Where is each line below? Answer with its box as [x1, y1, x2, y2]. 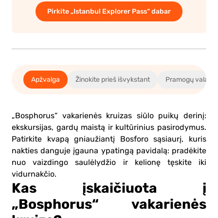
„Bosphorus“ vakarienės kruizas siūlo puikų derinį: [12, 111, 206, 120]
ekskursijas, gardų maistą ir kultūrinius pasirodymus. [12, 123, 206, 132]
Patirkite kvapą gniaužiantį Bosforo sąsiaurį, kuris [12, 134, 206, 144]
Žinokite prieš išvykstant [75, 75, 150, 83]
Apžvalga [31, 75, 60, 83]
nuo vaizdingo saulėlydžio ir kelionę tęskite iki [12, 158, 206, 167]
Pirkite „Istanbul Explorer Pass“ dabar [47, 7, 171, 16]
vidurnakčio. [12, 169, 56, 179]
